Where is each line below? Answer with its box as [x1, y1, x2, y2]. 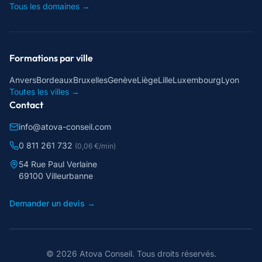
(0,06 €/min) [75, 142, 116, 150]
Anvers [9, 75, 36, 85]
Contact [9, 99, 43, 111]
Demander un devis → [9, 198, 95, 208]
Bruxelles [73, 75, 108, 85]
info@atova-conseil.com [19, 122, 111, 132]
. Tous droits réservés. [132, 249, 216, 258]
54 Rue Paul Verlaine [19, 159, 97, 169]
